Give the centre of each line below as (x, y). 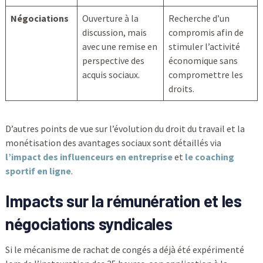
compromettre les (205, 75)
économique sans (203, 61)
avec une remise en (119, 47)
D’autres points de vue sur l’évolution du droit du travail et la (125, 129)
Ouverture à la (110, 18)
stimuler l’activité (204, 47)
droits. (181, 89)
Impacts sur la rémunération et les (123, 201)
